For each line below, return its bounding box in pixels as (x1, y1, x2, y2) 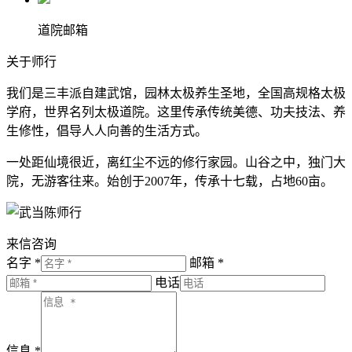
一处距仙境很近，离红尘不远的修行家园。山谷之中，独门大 (6, 156, 346, 170)
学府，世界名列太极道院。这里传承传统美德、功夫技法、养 (6, 105, 346, 119)
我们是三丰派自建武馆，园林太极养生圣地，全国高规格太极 (6, 86, 346, 101)
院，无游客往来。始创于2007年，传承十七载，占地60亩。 (6, 174, 333, 189)
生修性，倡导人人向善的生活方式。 (6, 124, 207, 138)
